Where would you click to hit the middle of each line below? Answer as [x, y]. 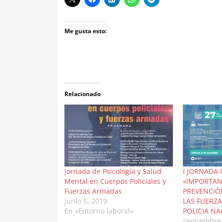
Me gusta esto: [85, 31]
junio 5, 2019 [86, 201]
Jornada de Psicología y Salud [113, 171]
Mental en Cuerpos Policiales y [115, 181]
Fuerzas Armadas [93, 191]
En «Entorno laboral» [99, 211]
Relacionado [83, 94]
